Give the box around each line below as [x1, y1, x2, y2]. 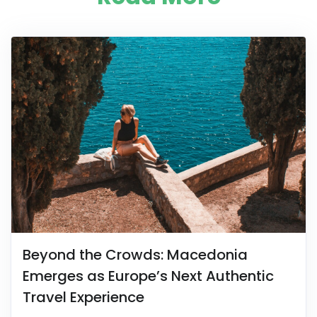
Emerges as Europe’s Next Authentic [23, 265, 274, 286]
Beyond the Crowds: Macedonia [23, 244, 248, 265]
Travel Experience [23, 287, 144, 307]
